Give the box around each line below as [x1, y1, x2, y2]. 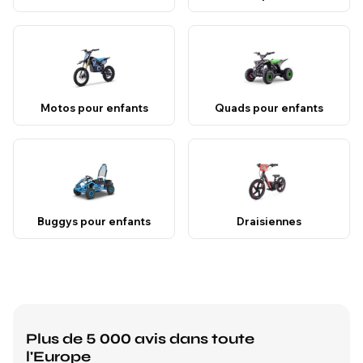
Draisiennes [237, 215, 301, 228]
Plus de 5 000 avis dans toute [26, 330, 254, 348]
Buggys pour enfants [37, 215, 151, 228]
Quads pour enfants [215, 101, 323, 114]
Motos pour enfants [40, 101, 148, 114]
